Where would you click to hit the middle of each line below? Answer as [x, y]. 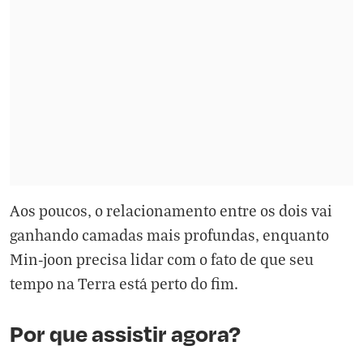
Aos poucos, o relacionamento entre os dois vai [171, 210]
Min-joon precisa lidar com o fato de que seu [162, 259]
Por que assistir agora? [125, 333]
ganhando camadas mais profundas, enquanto [169, 235]
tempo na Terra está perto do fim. [124, 283]
